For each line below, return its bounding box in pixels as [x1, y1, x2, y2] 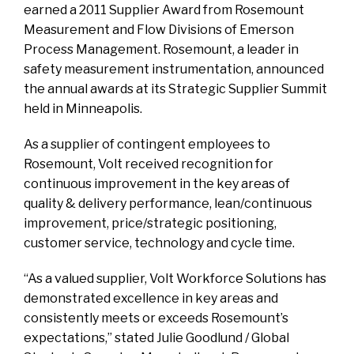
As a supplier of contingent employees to [24, 137, 270, 152]
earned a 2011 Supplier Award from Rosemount [24, 2, 304, 17]
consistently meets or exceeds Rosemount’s [24, 311, 288, 326]
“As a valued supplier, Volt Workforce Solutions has [24, 271, 326, 286]
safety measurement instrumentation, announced [24, 62, 324, 77]
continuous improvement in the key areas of [24, 176, 290, 191]
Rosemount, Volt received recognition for [24, 156, 273, 171]
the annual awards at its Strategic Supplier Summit [24, 81, 327, 96]
